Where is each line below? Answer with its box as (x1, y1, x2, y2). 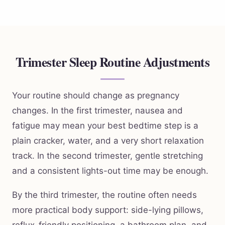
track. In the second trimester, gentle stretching (12, 151, 203, 161)
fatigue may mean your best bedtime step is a (12, 121, 198, 131)
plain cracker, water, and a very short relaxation (12, 136, 204, 146)
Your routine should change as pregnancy (12, 90, 179, 101)
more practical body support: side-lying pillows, (12, 205, 203, 215)
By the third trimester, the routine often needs (12, 190, 197, 200)
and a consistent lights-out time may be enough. (12, 166, 208, 176)
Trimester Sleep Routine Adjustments (15, 52, 210, 72)
